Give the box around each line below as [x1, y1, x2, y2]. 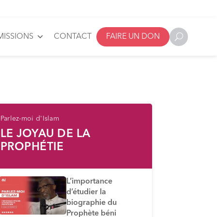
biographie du [66, 199, 117, 207]
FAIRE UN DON [106, 32, 160, 41]
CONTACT [54, 32, 92, 41]
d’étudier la [66, 188, 106, 196]
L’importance [66, 177, 112, 186]
